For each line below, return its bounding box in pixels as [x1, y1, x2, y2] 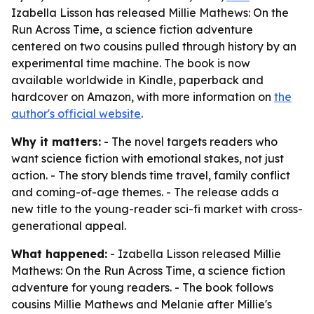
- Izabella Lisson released [107, 247, 253, 261]
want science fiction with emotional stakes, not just [11, 151, 284, 165]
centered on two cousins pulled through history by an [11, 39, 296, 53]
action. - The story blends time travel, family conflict [11, 168, 290, 182]
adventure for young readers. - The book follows [11, 280, 273, 294]
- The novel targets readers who [101, 135, 278, 149]
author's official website [11, 107, 141, 121]
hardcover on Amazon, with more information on [11, 90, 274, 104]
